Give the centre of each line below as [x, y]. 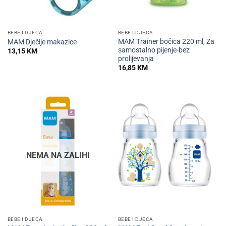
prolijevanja [136, 58]
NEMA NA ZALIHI [58, 155]
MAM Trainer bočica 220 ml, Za [166, 41]
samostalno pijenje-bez [154, 50]
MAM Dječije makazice [42, 42]
